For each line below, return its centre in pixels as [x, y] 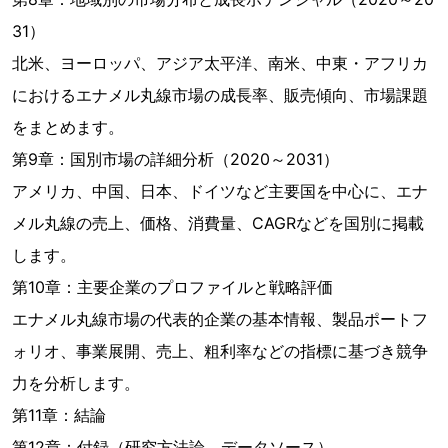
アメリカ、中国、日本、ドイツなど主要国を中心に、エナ [220, 191]
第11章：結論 [59, 415]
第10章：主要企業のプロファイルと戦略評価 [172, 287]
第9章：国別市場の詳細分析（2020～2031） [175, 159]
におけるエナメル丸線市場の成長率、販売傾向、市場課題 [220, 95]
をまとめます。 [68, 127]
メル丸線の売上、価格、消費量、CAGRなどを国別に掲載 [218, 223]
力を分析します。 [76, 383]
